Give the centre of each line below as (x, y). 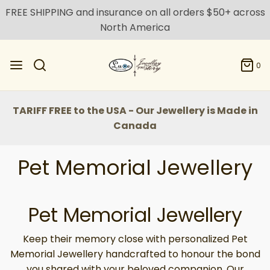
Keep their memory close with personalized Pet (135, 239)
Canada (135, 126)
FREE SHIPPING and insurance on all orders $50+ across (135, 12)
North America (135, 27)
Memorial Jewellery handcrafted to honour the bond (135, 254)
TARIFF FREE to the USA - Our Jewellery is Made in (135, 111)
